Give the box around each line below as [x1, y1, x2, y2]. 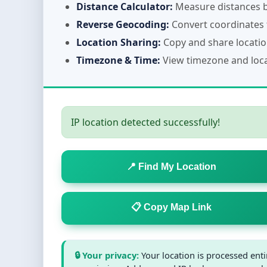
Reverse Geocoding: [76, 18, 169, 31]
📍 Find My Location [126, 161, 217, 172]
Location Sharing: [76, 36, 161, 49]
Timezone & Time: [76, 54, 160, 67]
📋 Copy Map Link [131, 202, 212, 212]
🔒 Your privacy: [74, 249, 139, 261]
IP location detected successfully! [71, 116, 220, 129]
